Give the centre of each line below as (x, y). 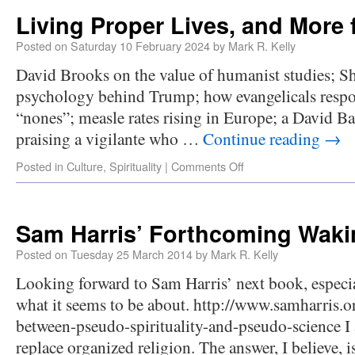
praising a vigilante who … (109, 138)
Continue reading (263, 138)
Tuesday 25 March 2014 (132, 254)
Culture (85, 166)
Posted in (40, 166)
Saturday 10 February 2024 (140, 46)
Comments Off (208, 166)
